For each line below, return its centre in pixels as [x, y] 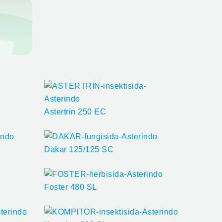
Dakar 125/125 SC [79, 149]
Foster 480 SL [71, 187]
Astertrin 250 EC [75, 111]
